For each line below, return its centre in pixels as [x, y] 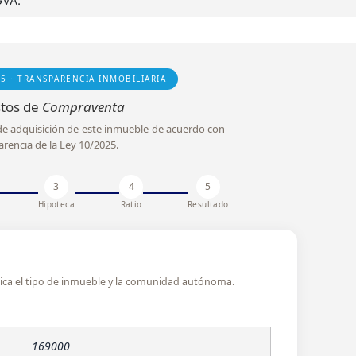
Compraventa [83, 107]
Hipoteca [56, 205]
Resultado [208, 205]
